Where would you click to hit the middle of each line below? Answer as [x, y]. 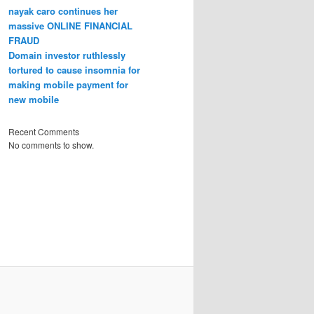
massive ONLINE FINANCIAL [70, 25]
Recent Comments [44, 132]
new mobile [34, 99]
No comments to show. [51, 145]
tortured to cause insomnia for [74, 69]
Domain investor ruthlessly [67, 55]
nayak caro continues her [63, 11]
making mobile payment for [68, 84]
